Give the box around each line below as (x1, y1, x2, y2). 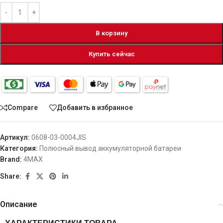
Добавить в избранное (57, 104, 133, 112)
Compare (7, 104, 38, 112)
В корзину (96, 29, 127, 37)
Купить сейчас (88, 50, 135, 58)
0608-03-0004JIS (31, 133, 86, 141)
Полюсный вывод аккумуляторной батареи (39, 144, 181, 152)
